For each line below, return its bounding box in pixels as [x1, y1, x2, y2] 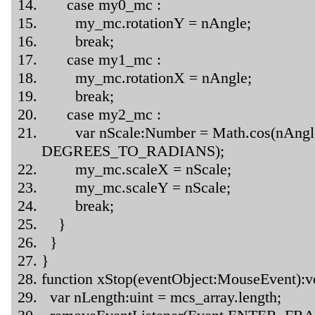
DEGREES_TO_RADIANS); [41, 141, 224, 160]
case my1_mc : [41, 50, 161, 68]
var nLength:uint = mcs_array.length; [41, 288, 281, 306]
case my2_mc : [41, 105, 161, 123]
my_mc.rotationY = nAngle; [41, 13, 251, 32]
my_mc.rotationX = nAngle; [41, 68, 252, 86]
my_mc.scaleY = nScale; [41, 178, 231, 196]
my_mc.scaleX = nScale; [41, 160, 231, 178]
